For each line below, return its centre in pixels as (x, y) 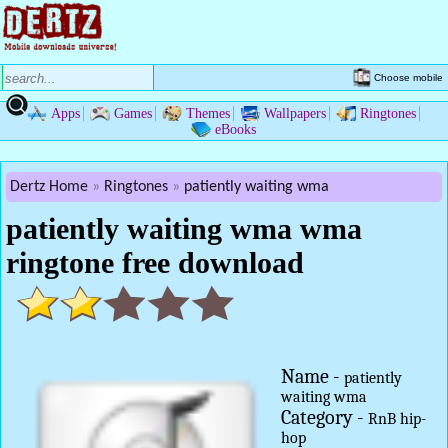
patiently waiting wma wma (184, 228)
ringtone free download (155, 262)
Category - (324, 417)
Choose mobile (408, 77)
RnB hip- (397, 419)
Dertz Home (49, 187)
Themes (207, 113)
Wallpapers (294, 113)
